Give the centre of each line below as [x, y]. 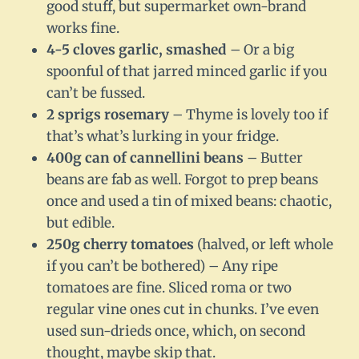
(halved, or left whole [264, 245]
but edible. [81, 223]
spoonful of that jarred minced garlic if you [187, 72]
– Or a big [260, 50]
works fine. [83, 28]
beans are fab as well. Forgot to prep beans [182, 180]
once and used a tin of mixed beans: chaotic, [189, 202]
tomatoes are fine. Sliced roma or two [169, 288]
